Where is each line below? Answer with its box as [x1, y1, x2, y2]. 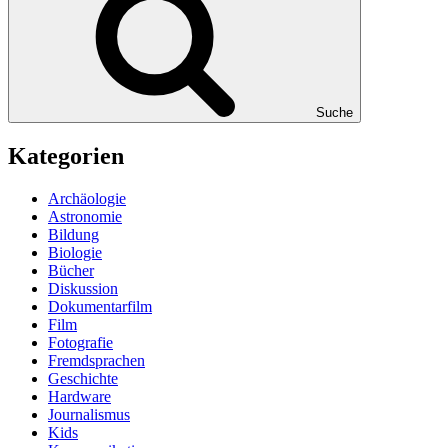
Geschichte [48, 369, 118, 387]
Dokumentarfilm [48, 297, 152, 315]
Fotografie [48, 333, 113, 351]
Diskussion [48, 279, 118, 297]
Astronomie [48, 207, 122, 225]
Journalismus [48, 405, 130, 423]
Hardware [48, 387, 111, 405]
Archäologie [48, 189, 126, 207]
